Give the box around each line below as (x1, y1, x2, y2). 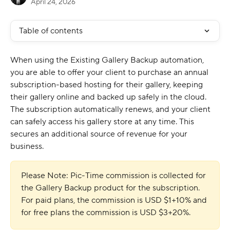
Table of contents (19, 26, 83, 36)
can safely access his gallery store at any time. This (10, 117, 196, 127)
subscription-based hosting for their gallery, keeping (10, 80, 205, 90)
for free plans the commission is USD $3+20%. (21, 207, 190, 218)
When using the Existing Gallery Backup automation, (10, 55, 206, 65)
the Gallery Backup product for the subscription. (21, 183, 202, 193)
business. (10, 141, 46, 151)
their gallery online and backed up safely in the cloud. (10, 92, 208, 102)
